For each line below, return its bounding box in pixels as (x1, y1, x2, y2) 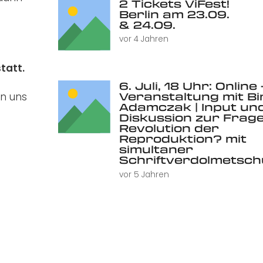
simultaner (119, 142, 193, 157)
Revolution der (119, 121, 219, 136)
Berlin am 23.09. (119, 7, 230, 22)
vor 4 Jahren (119, 33, 168, 45)
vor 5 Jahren (119, 168, 169, 180)
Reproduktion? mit (119, 131, 247, 146)
